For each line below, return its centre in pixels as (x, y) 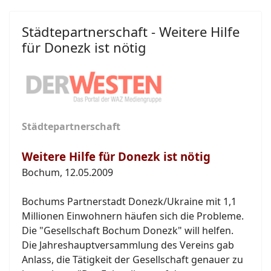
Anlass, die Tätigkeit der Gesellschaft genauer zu (132, 259)
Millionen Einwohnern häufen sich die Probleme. (133, 216)
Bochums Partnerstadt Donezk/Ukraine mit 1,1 (129, 201)
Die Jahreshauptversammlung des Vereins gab (128, 245)
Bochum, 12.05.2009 (67, 172)
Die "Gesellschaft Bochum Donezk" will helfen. (128, 230)
